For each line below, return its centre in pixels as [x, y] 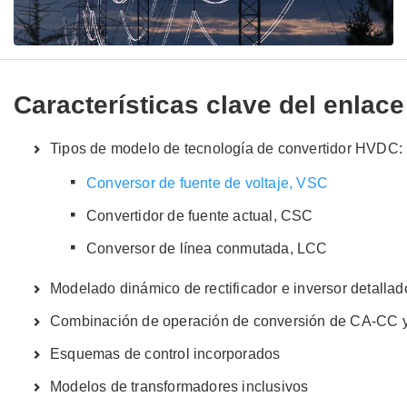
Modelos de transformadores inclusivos [179, 386]
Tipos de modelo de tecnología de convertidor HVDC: [226, 148]
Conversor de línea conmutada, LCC [207, 248]
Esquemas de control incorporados [165, 353]
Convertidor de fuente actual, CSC [200, 215]
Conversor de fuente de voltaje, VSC [207, 183]
